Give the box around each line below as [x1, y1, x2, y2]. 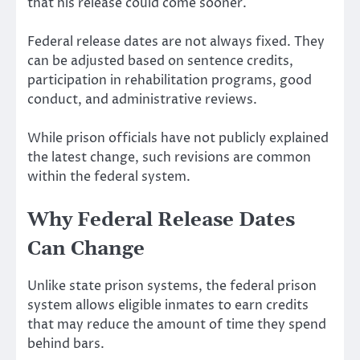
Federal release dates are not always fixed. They [27, 32, 325, 51]
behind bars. [27, 335, 104, 354]
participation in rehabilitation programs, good [27, 71, 312, 89]
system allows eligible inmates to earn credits [27, 297, 309, 315]
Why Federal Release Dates [27, 208, 295, 233]
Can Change [27, 237, 145, 262]
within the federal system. [27, 167, 190, 186]
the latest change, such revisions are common [27, 148, 311, 166]
